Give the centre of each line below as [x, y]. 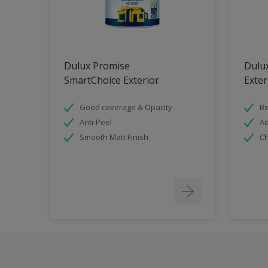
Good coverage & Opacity [126, 107]
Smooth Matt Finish [114, 137]
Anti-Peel [96, 122]
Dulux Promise [97, 66]
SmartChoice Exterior [112, 80]
